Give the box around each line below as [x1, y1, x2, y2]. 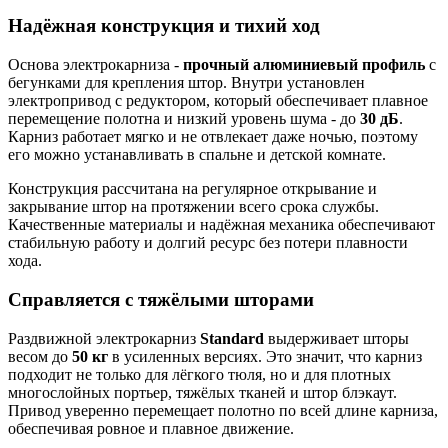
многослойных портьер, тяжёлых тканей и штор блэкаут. [8, 383, 397, 401]
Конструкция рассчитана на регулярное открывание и [8, 180, 377, 198]
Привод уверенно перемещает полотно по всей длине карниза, [8, 401, 438, 419]
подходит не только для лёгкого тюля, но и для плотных [8, 365, 391, 383]
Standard [200, 329, 264, 347]
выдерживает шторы [264, 329, 409, 347]
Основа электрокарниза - [8, 56, 183, 74]
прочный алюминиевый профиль [183, 56, 425, 74]
